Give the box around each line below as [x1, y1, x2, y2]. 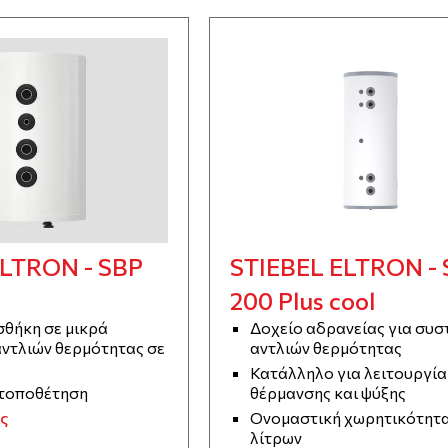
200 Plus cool [229, 286, 375, 316]
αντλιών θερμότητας [249, 338, 402, 358]
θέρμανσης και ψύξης [249, 383, 406, 403]
